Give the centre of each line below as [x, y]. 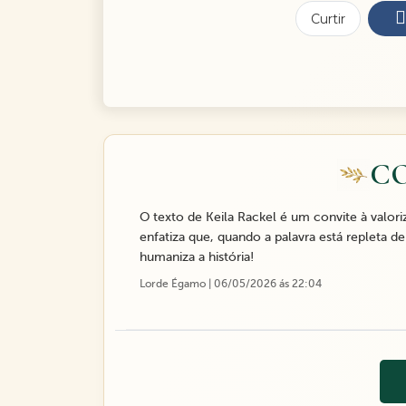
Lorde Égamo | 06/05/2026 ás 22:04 [231, 284]
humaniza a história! [197, 257]
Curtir [328, 19]
